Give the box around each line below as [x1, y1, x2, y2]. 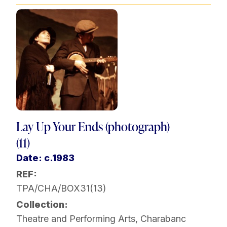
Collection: [16, 199, 68, 210]
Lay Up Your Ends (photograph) [16, 118, 170, 135]
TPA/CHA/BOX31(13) [16, 183, 106, 194]
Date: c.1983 [16, 153, 74, 164]
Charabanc [140, 213, 186, 224]
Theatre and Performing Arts [16, 213, 135, 224]
